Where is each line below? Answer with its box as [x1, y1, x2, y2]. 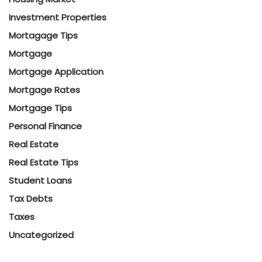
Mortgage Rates [9, 84, 80, 96]
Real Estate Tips [9, 156, 78, 168]
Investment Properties [9, 11, 106, 23]
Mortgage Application [9, 65, 104, 78]
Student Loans [9, 174, 72, 187]
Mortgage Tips [9, 102, 72, 114]
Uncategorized [9, 229, 74, 241]
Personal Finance [9, 120, 82, 132]
